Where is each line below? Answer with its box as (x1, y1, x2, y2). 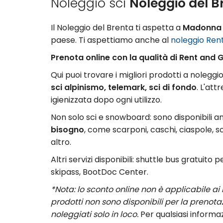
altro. (51, 136, 71, 148)
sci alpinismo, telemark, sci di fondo (51, 82, 197, 93)
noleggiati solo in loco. (51, 209, 138, 220)
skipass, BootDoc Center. (51, 166, 148, 178)
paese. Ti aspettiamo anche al (51, 34, 171, 46)
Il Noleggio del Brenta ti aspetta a (51, 22, 183, 33)
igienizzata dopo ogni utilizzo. (51, 94, 162, 106)
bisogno (51, 124, 84, 135)
